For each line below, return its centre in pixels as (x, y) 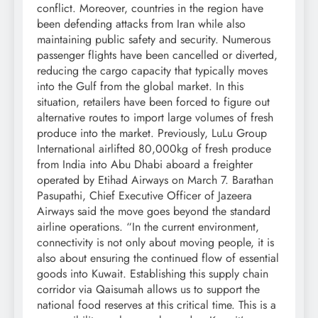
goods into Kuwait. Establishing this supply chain (153, 273)
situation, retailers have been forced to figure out (153, 102)
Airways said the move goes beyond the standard (154, 211)
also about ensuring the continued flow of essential (158, 258)
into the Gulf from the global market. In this (140, 86)
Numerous (246, 39)
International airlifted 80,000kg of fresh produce (154, 148)
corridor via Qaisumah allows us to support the (148, 289)
